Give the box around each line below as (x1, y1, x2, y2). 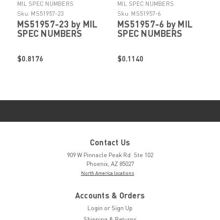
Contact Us (89, 137, 131, 147)
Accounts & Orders (75, 191, 145, 200)
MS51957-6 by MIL (117, 19, 192, 30)
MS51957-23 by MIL (17, 19, 98, 30)
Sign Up (111, 204, 133, 212)
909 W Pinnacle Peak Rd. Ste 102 (67, 151, 153, 159)
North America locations (81, 170, 134, 176)
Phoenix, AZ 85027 (86, 160, 134, 168)
